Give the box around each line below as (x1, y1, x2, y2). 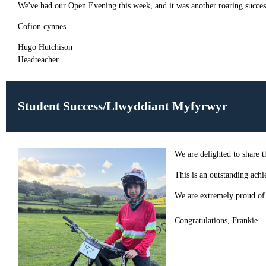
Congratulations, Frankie (175, 216, 258, 225)
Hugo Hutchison (18, 43, 72, 52)
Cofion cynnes (18, 22, 66, 31)
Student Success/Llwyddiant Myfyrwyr (18, 99, 227, 114)
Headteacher (18, 55, 59, 64)
